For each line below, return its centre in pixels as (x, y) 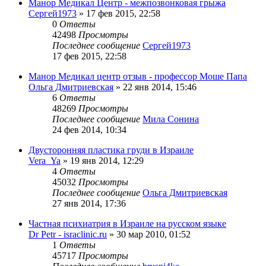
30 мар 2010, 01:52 (153, 235)
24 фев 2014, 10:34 (89, 130)
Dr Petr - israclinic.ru (68, 235)
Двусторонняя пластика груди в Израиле (111, 150)
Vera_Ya (45, 161)
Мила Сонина (171, 119)
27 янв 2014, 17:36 (89, 204)
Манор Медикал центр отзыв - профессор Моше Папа (138, 77)
